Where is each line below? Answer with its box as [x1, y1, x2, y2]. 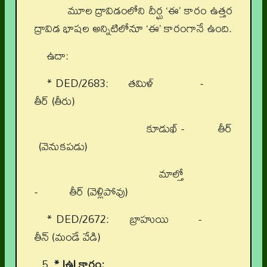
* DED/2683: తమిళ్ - [46, 72, 232, 95]
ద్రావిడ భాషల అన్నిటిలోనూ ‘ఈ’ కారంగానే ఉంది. [35, 17, 232, 40]
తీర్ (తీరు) [35, 90, 75, 113]
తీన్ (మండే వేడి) [35, 226, 101, 249]
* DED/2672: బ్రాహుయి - [46, 208, 232, 231]
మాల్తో [46, 163, 232, 185]
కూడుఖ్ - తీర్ [46, 117, 232, 140]
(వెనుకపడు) [35, 135, 88, 158]
